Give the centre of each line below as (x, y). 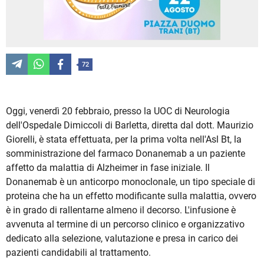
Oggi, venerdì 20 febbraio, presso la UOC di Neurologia (118, 111)
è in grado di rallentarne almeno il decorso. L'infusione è (121, 210)
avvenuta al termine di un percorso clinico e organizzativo (125, 225)
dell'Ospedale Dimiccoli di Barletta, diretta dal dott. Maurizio (130, 126)
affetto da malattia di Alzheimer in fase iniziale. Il (108, 168)
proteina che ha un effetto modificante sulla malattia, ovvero (131, 196)
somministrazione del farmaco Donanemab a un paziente (126, 154)
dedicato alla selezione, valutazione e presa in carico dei (122, 239)
